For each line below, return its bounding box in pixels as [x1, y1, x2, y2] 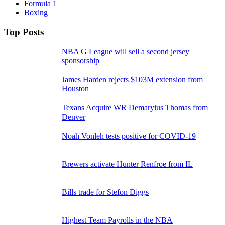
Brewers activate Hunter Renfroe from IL [61, 159, 193, 168]
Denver [61, 112, 85, 121]
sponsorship [61, 56, 99, 65]
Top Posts [4, 26, 44, 37]
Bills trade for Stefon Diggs [61, 187, 149, 196]
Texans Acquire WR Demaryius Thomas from [61, 103, 208, 112]
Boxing [24, 8, 48, 17]
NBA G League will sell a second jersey [61, 47, 189, 56]
